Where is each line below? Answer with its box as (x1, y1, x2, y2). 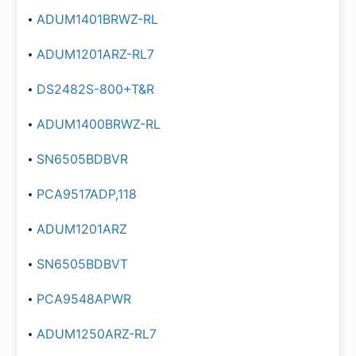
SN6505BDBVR (37, 151, 128, 167)
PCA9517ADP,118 (37, 186, 137, 202)
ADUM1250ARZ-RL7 (37, 326, 157, 342)
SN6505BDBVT (37, 256, 128, 272)
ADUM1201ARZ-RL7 (37, 46, 154, 62)
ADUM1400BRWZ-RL (37, 116, 161, 132)
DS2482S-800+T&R (37, 81, 154, 97)
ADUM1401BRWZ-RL (37, 11, 158, 27)
